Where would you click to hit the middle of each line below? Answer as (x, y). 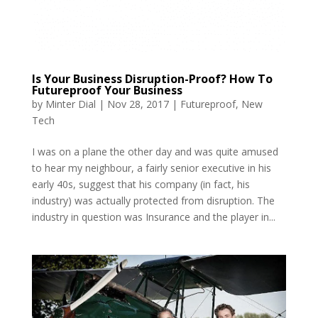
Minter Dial (70, 104)
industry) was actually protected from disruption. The (153, 200)
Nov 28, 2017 (138, 104)
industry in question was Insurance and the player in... (153, 216)
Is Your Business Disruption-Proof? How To (152, 78)
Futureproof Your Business (107, 90)
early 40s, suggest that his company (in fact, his (141, 184)
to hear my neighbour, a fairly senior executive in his (151, 168)
